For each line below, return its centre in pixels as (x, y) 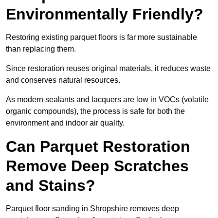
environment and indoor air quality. (65, 123)
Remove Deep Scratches (97, 166)
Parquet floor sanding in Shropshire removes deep (92, 209)
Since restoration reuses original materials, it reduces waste (108, 69)
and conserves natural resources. (63, 80)
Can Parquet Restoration (98, 147)
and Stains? (51, 186)
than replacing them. (41, 49)
